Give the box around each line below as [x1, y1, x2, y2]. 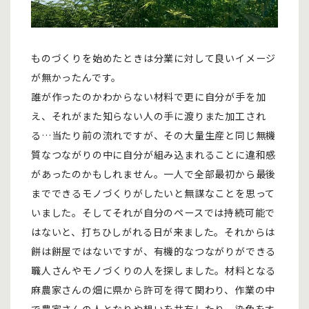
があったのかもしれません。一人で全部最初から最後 [31, 166, 277, 181]
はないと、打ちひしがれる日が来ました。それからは [31, 224, 276, 239]
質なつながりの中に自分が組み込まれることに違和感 [31, 147, 277, 161]
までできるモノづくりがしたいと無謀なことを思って [31, 186, 276, 200]
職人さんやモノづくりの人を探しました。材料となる [31, 263, 277, 277]
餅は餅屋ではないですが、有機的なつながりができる [31, 243, 277, 258]
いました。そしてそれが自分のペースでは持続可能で [31, 205, 276, 219]
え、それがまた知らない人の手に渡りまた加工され [31, 108, 266, 123]
